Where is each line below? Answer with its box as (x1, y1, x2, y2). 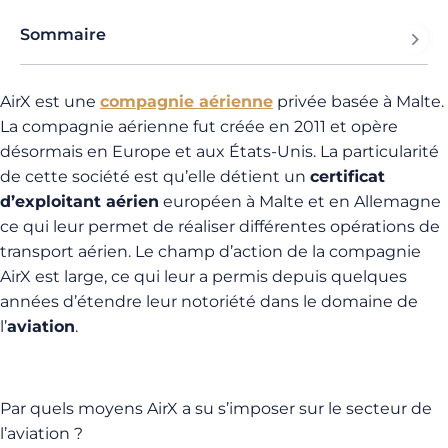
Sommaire (20, 25, 106, 44)
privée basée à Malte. (273, 92, 444, 111)
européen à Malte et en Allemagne (159, 192, 441, 211)
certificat (310, 167, 385, 186)
